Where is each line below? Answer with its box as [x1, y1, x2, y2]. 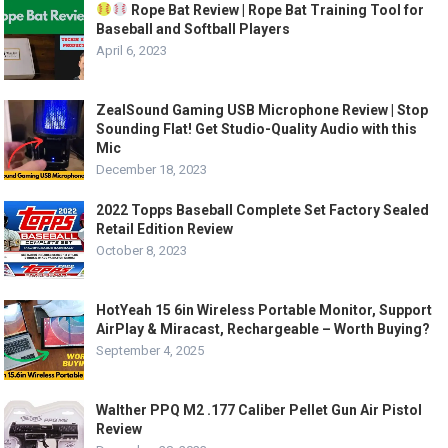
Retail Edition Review [96, 220, 234, 237]
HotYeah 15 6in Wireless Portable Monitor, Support [96, 301, 433, 318]
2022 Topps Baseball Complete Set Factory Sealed [96, 201, 430, 218]
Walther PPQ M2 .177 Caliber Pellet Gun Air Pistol [96, 401, 423, 418]
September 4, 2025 [96, 342, 205, 358]
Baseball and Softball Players [96, 20, 291, 37]
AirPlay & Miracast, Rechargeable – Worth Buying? [96, 320, 431, 337]
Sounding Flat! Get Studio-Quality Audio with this [96, 120, 418, 137]
